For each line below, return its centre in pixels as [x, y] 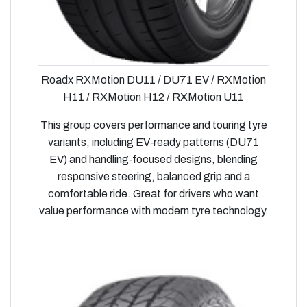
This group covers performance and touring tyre [153, 125]
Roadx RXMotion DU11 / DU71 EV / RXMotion [153, 80]
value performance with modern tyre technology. [153, 211]
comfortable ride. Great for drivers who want [153, 194]
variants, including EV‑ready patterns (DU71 [153, 143]
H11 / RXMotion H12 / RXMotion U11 [153, 97]
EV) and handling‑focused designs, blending [153, 160]
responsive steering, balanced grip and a [153, 177]
